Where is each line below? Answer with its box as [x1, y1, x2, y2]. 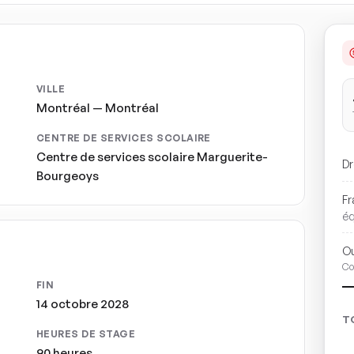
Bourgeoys [36, 168, 99, 183]
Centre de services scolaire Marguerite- [36, 149, 268, 164]
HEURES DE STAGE [36, 328, 136, 340]
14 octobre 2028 [36, 296, 129, 311]
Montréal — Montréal [36, 100, 159, 115]
